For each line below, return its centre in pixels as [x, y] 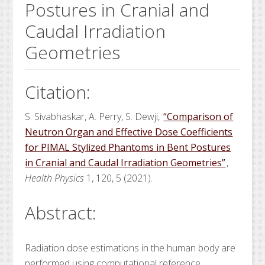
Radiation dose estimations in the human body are [130, 248]
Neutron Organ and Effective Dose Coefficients [129, 132]
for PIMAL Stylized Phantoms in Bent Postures [128, 147]
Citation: [58, 92]
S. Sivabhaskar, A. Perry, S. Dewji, [94, 117]
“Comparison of [198, 117]
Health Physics [55, 178]
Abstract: [61, 213]
